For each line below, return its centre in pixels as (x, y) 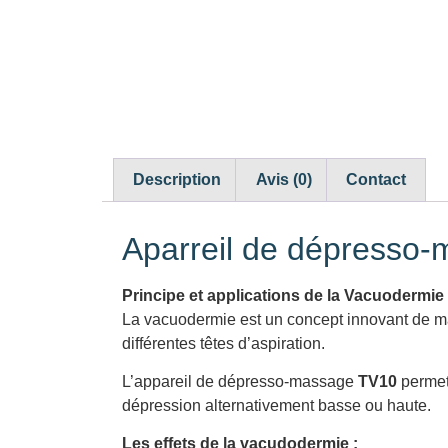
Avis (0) (283, 179)
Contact (375, 179)
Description (177, 179)
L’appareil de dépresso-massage (240, 381)
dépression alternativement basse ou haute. (276, 405)
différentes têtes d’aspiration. (223, 343)
